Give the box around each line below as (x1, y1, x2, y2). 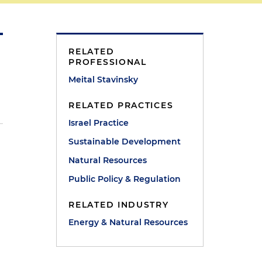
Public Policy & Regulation (68, 174, 181, 184)
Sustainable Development (68, 136, 181, 147)
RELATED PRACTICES (68, 100, 174, 111)
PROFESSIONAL (68, 57, 147, 67)
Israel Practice (68, 118, 129, 128)
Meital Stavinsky (68, 74, 139, 85)
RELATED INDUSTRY (68, 199, 169, 210)
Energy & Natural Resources (68, 217, 188, 227)
